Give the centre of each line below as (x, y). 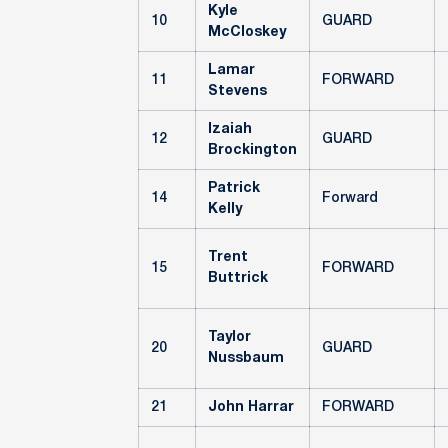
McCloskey (247, 32)
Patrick (234, 188)
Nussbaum (246, 358)
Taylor (229, 337)
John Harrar (251, 407)
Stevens (237, 91)
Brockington (252, 150)
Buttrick (238, 278)
